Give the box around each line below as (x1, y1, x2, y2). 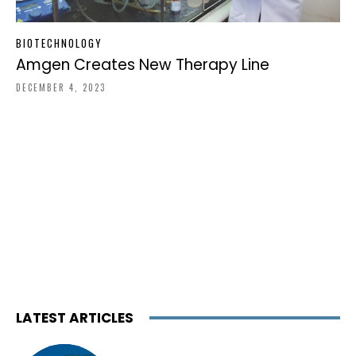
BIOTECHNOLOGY (16, 34, 103, 51)
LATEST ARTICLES (16, 308, 133, 327)
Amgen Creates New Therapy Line (16, 53, 269, 75)
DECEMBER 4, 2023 (16, 80, 106, 94)
